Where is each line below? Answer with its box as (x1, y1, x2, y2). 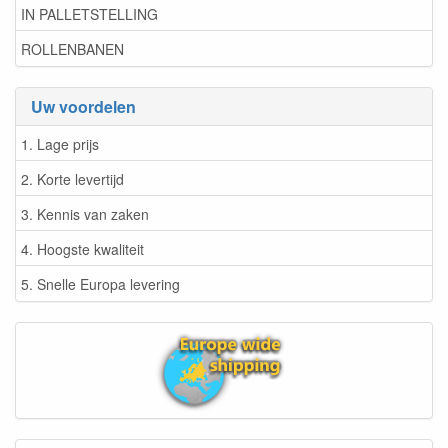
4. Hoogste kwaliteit (21, 238, 144, 259)
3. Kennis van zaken (21, 203, 149, 224)
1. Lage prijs (21, 133, 99, 154)
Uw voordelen (31, 95, 136, 119)
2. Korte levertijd (21, 168, 124, 189)
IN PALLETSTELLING (21, 3, 158, 24)
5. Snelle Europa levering (21, 273, 180, 294)
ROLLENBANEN (21, 38, 124, 59)
